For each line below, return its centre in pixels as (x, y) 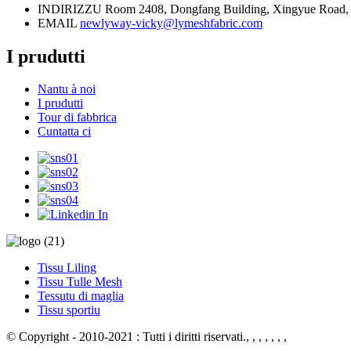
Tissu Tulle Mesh (80, 282)
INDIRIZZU (70, 9)
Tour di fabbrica (77, 118)
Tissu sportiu (69, 310)
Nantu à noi (67, 89)
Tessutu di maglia (81, 296)
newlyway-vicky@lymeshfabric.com (171, 23)
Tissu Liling (67, 268)
